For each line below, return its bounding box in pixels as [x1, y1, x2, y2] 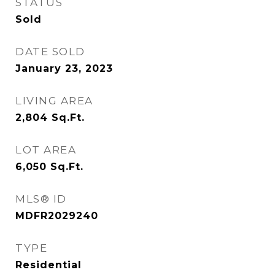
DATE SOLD [15, 45, 85, 58]
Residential [15, 259, 82, 271]
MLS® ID [15, 193, 67, 205]
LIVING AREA [15, 95, 93, 107]
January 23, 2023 [15, 63, 113, 74]
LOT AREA [15, 144, 76, 156]
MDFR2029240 [15, 210, 98, 222]
